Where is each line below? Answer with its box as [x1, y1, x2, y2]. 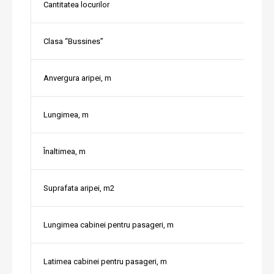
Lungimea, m [43, 110, 89, 120]
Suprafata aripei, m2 [43, 183, 114, 193]
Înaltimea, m [43, 147, 86, 157]
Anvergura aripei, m [43, 73, 111, 83]
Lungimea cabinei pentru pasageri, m [43, 220, 174, 230]
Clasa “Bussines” [43, 37, 103, 46]
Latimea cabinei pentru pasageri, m [43, 257, 167, 267]
